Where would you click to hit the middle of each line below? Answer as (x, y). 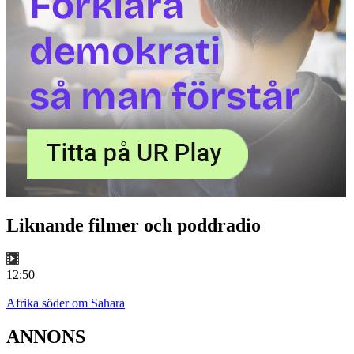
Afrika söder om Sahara (66, 303)
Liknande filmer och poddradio (134, 226)
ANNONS (46, 337)
